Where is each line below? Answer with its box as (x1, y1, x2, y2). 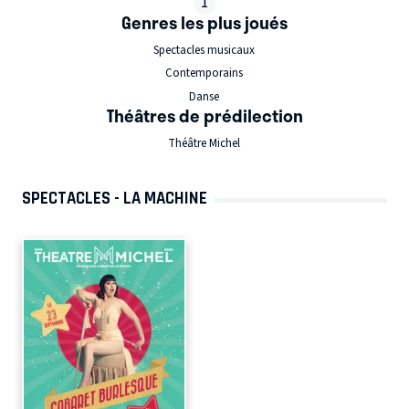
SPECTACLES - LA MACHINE (22, 187, 207, 208)
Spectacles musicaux (152, 41, 255, 58)
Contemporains (164, 65, 243, 81)
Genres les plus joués (121, 9, 288, 37)
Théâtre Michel (167, 134, 240, 152)
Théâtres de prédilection (106, 102, 303, 130)
